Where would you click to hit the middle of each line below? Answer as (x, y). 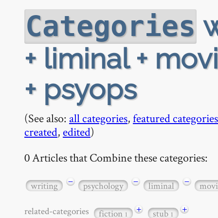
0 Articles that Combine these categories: (116, 157)
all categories (98, 118)
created (41, 132)
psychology (103, 185)
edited (77, 132)
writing (44, 185)
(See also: (47, 118)
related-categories (58, 211)
